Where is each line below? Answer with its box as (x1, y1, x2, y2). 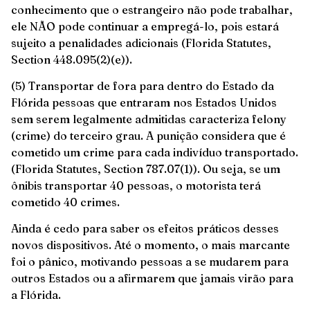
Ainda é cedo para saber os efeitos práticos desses (11, 221, 279, 236)
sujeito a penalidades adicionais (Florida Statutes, (11, 35, 271, 50)
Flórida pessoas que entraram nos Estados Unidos (11, 95, 277, 110)
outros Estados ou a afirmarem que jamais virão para (11, 271, 293, 286)
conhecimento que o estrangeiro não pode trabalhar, (11, 2, 293, 17)
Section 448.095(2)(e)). (11, 52, 132, 66)
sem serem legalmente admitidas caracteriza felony (11, 112, 286, 127)
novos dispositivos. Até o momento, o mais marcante (11, 238, 290, 253)
